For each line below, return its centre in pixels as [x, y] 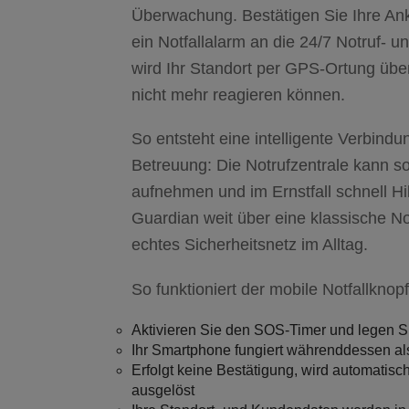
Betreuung [169, 166]
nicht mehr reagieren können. [238, 95]
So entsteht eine [193, 139]
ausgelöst [163, 390]
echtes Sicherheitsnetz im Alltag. [250, 245]
